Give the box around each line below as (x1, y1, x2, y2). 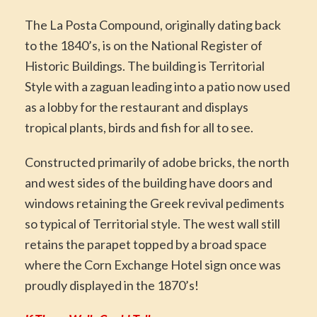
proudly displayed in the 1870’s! (25, 277, 199, 293)
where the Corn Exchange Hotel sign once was (25, 256, 281, 272)
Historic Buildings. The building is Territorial (25, 57, 265, 74)
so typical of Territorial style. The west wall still (25, 215, 280, 231)
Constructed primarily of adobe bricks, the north (25, 154, 289, 170)
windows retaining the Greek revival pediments (25, 195, 284, 211)
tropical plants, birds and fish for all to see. (25, 119, 253, 135)
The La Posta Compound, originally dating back (25, 16, 281, 33)
